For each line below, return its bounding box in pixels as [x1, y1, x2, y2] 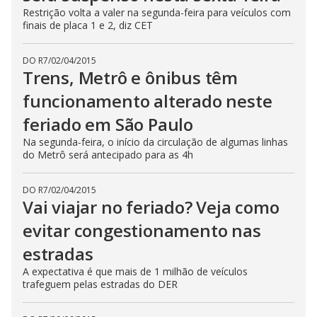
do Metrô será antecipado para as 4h [23, 148, 193, 161]
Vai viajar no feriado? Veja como [23, 195, 279, 219]
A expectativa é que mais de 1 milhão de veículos [23, 265, 248, 278]
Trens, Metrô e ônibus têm [23, 66, 238, 89]
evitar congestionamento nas [23, 219, 261, 242]
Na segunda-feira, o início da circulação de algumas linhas [23, 135, 288, 149]
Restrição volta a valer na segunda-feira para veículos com [23, 6, 291, 19]
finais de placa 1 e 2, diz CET [23, 18, 153, 32]
